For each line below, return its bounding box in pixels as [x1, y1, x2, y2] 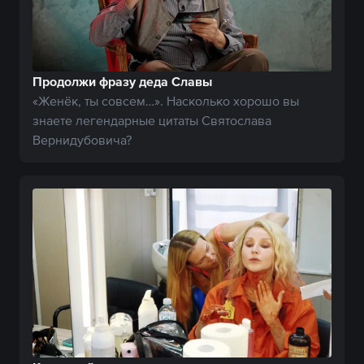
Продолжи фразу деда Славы [32, 74, 212, 89]
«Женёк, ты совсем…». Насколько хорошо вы [32, 93, 299, 109]
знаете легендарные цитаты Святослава [32, 113, 271, 128]
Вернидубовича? [32, 132, 132, 148]
